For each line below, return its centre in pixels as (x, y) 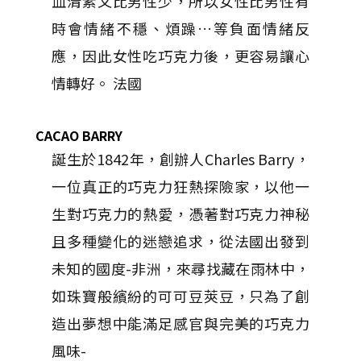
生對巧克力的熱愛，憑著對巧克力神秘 (180, 214)
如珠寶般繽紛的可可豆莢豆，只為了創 (180, 296)
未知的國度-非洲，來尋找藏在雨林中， (180, 269)
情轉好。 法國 (97, 83)
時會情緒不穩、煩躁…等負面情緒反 (180, 29)
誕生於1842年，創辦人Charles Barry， (180, 159)
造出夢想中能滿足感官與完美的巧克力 (180, 324)
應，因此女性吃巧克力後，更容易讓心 (180, 56)
